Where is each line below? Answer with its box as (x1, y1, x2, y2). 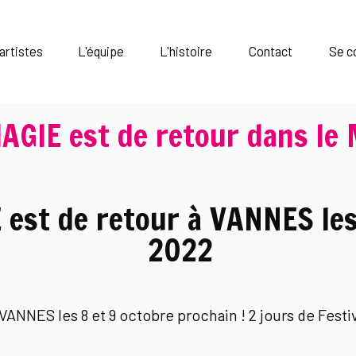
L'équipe (78, 43, 125, 60)
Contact (249, 43, 293, 60)
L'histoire (160, 43, 212, 60)
